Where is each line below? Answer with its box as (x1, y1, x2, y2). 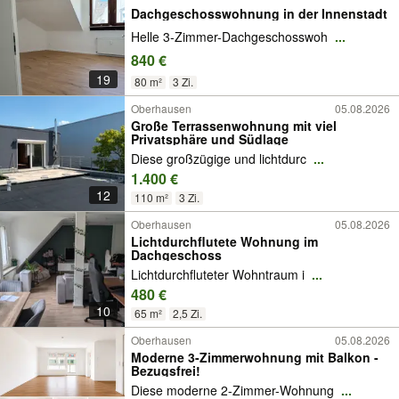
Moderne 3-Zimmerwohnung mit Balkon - (131, 348, 379, 366)
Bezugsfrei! (131, 362, 200, 379)
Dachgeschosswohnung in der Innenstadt (131, 4, 387, 22)
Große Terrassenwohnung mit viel (131, 117, 337, 134)
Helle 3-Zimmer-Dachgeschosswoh (131, 28, 331, 46)
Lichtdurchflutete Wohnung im (131, 232, 318, 250)
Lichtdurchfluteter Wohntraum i (131, 265, 308, 284)
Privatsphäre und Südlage (131, 130, 289, 148)
